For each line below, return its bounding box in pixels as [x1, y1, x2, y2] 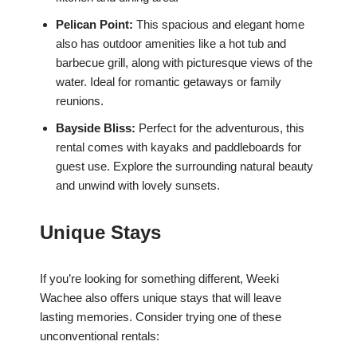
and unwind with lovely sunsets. [56, 178, 220, 193]
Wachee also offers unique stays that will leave [40, 291, 281, 305]
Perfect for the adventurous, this [135, 121, 304, 135]
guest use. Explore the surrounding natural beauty [56, 159, 313, 174]
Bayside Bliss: [56, 121, 135, 135]
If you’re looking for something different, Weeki [40, 272, 279, 286]
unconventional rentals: [40, 329, 159, 343]
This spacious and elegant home [133, 18, 304, 32]
